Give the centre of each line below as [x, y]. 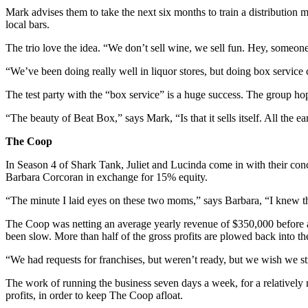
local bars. [27, 24]
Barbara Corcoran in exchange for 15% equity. [107, 177]
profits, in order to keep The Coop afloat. [94, 295]
